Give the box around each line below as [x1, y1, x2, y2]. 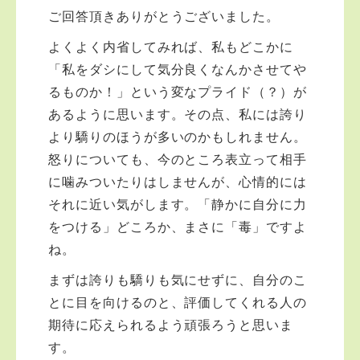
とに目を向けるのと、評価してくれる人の [48, 296, 308, 309]
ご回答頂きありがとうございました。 [48, 10, 280, 23]
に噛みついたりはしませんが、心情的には [48, 175, 308, 189]
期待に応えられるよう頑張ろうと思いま [48, 318, 294, 332]
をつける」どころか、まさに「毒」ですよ [48, 220, 308, 234]
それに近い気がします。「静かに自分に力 [48, 198, 308, 211]
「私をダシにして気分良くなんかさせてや [48, 63, 308, 76]
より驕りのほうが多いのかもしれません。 [48, 130, 308, 144]
